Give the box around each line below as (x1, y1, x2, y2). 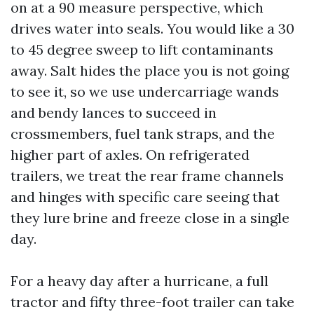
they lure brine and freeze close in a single (11, 209, 289, 226)
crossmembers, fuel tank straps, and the (11, 125, 275, 142)
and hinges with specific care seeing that (11, 188, 280, 205)
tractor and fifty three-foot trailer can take (11, 293, 294, 310)
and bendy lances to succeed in (11, 104, 217, 121)
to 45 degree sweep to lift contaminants (11, 41, 273, 58)
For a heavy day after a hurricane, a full (11, 272, 268, 289)
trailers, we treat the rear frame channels (11, 167, 284, 184)
